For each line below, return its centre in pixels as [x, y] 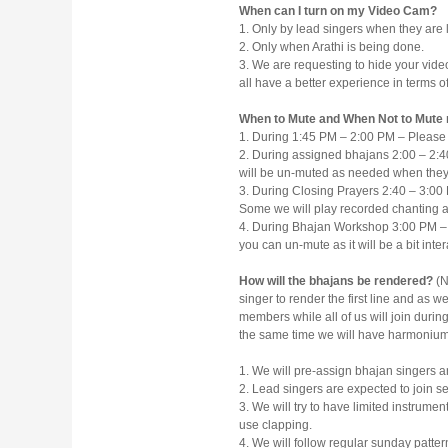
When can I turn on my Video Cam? [338, 11]
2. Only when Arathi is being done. [331, 47]
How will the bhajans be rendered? [336, 281]
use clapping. [275, 425]
